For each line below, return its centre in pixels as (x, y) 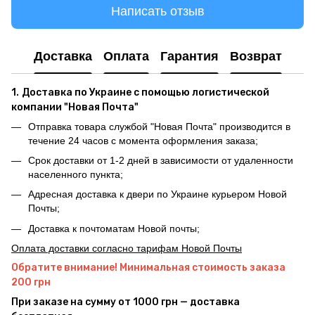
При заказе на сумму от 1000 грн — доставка (126, 302)
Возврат (256, 57)
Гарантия (189, 57)
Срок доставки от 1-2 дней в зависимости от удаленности (161, 160)
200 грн (31, 283)
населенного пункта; (76, 174)
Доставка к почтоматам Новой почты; (114, 228)
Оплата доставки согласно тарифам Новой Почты (127, 249)
